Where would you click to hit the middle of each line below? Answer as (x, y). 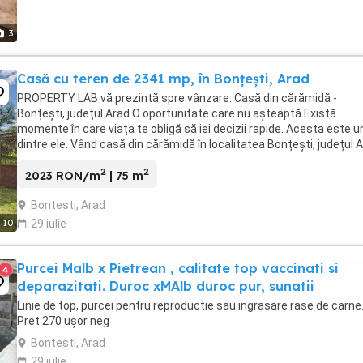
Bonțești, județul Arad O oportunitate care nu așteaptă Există (177, 113)
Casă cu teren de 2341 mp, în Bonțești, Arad (163, 78)
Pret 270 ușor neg (63, 321)
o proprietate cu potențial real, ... (100, 159)
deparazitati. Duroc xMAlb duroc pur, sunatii (166, 286)
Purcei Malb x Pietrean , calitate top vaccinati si (178, 269)
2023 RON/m (63, 176)
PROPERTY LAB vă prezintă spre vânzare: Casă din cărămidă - (177, 98)
